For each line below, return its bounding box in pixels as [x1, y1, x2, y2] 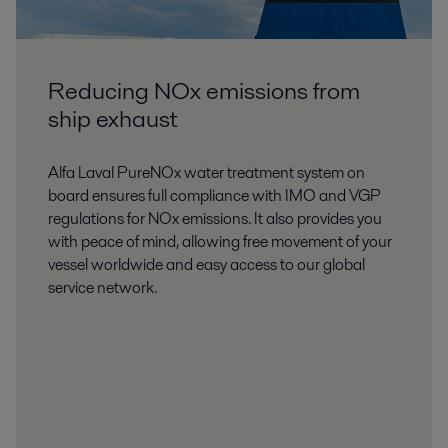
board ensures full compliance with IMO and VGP [48, 184, 381, 208]
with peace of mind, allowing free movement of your [48, 230, 392, 254]
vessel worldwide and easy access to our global [48, 253, 365, 277]
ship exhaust [48, 102, 177, 136]
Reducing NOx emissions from [48, 74, 360, 108]
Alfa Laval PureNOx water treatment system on [48, 161, 365, 185]
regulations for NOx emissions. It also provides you [48, 207, 382, 231]
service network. [48, 276, 157, 300]
